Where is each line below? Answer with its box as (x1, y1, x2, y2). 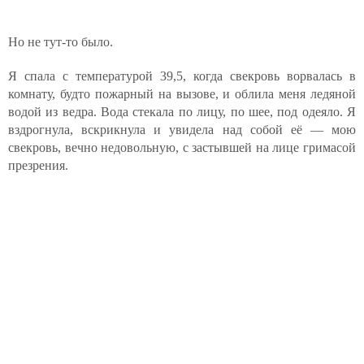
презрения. (8, 158, 68, 172)
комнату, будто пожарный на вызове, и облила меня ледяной (8, 87, 356, 101)
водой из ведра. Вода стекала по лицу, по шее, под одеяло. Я (8, 105, 356, 119)
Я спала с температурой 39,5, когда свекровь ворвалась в (8, 69, 356, 83)
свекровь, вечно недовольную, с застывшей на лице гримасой (8, 141, 356, 154)
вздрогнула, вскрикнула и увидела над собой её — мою (8, 123, 356, 136)
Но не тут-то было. (8, 35, 113, 49)
